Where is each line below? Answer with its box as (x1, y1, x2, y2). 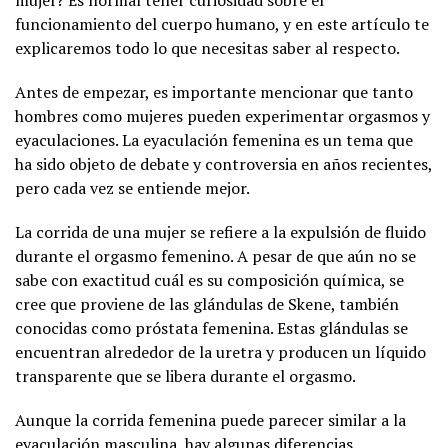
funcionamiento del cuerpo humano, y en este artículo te (15, 13, 429, 35)
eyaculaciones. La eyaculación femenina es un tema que (15, 129, 413, 151)
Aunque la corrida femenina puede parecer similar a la (15, 409, 406, 431)
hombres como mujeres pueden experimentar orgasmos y (15, 105, 430, 127)
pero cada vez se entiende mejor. (15, 177, 250, 199)
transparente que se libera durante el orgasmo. (15, 365, 356, 387)
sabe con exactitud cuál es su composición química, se (15, 269, 404, 291)
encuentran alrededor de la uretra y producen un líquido (15, 341, 426, 363)
